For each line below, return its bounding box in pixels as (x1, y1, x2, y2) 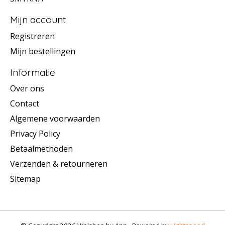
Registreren (10, 30, 55, 42)
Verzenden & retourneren (10, 158, 107, 170)
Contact (10, 98, 39, 109)
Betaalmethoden (10, 143, 73, 155)
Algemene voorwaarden (10, 113, 100, 125)
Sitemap (10, 173, 41, 185)
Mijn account (10, 14, 66, 26)
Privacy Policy (10, 128, 60, 140)
